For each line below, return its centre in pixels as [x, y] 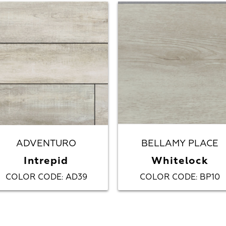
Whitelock [180, 160]
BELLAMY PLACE [180, 143]
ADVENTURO [46, 143]
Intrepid [46, 160]
